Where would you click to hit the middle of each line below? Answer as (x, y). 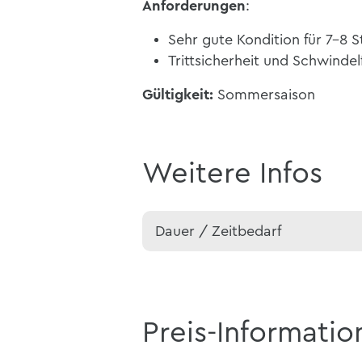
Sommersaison (266, 95)
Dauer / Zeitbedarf (218, 232)
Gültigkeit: (180, 95)
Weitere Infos (232, 174)
